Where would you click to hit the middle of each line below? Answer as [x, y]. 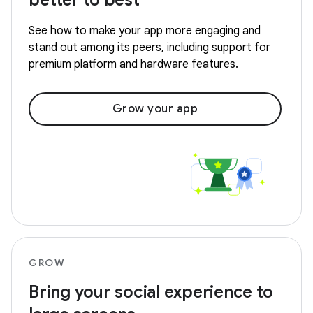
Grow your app [155, 109]
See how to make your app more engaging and [145, 31]
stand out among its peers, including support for [150, 48]
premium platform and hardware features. [133, 65]
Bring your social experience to [151, 292]
